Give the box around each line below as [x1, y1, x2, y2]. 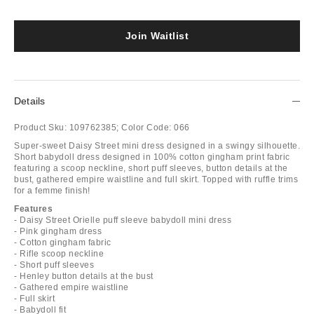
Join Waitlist [125, 29, 189, 41]
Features [14, 203, 53, 214]
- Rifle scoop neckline [14, 248, 104, 259]
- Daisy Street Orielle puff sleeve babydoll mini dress [14, 214, 231, 225]
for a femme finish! [14, 185, 90, 196]
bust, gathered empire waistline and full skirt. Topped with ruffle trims [14, 174, 298, 184]
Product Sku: [14, 122, 67, 132]
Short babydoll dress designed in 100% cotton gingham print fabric [14, 151, 290, 162]
